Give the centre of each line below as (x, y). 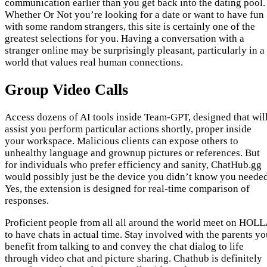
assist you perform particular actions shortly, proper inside (128, 129)
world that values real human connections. (94, 62)
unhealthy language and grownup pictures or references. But (132, 153)
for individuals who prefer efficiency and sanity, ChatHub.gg (133, 165)
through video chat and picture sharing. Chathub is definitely (133, 259)
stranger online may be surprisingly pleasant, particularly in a (135, 50)
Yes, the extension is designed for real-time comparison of (127, 189)
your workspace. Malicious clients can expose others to (122, 141)
